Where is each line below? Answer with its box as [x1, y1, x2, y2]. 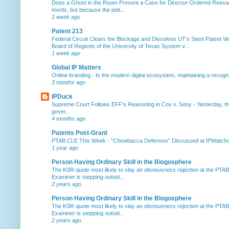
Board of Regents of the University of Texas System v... [52, 42, 189, 49]
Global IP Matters [52, 63, 101, 71]
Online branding [52, 72, 92, 78]
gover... [52, 108, 70, 114]
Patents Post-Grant [52, 129, 107, 136]
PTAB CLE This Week [52, 137, 107, 144]
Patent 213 [52, 27, 83, 35]
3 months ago [52, 79, 85, 85]
